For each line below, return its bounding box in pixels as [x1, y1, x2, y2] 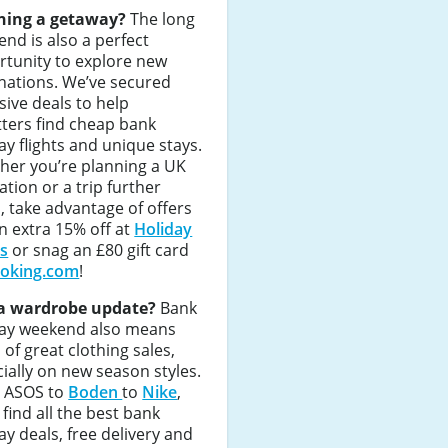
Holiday [134, 217, 193, 240]
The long [126, 7, 196, 30]
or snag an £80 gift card [8, 238, 190, 261]
